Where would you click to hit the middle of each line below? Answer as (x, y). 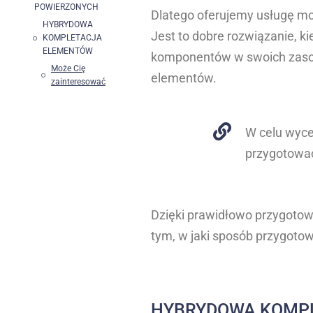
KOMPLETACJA (72, 38)
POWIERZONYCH (66, 7)
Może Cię (68, 68)
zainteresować (78, 82)
